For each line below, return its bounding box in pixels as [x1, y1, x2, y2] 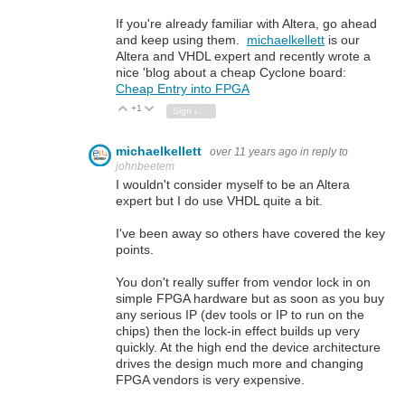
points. [116, 241, 154, 257]
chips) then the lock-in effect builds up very [116, 323, 360, 338]
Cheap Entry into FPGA [116, 80, 250, 96]
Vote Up [137, 103, 171, 114]
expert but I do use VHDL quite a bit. [116, 193, 323, 208]
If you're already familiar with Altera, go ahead [116, 15, 377, 31]
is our [325, 32, 360, 47]
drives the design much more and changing [116, 355, 363, 371]
